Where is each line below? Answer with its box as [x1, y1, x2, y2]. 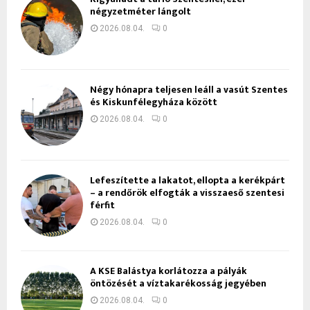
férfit [90, 197, 115, 213]
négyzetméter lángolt [90, 3, 191, 19]
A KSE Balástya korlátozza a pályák [90, 262, 247, 279]
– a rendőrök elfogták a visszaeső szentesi [90, 184, 284, 201]
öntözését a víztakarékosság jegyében [90, 275, 266, 291]
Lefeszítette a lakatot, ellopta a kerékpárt [90, 172, 285, 188]
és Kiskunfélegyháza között [90, 93, 217, 110]
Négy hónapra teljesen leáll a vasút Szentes [90, 81, 288, 98]
